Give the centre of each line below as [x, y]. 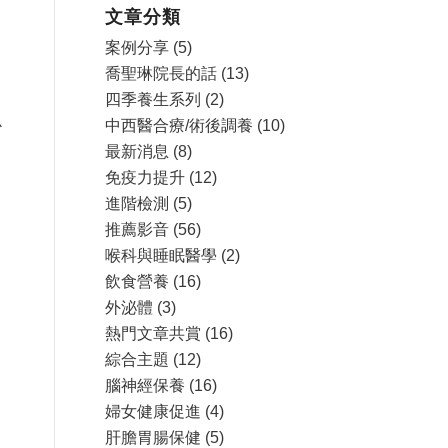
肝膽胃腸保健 [153, 437]
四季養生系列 [153, 99]
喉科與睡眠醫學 [161, 255]
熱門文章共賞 [153, 333]
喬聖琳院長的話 [161, 73]
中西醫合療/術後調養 [179, 125]
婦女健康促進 [153, 411]
